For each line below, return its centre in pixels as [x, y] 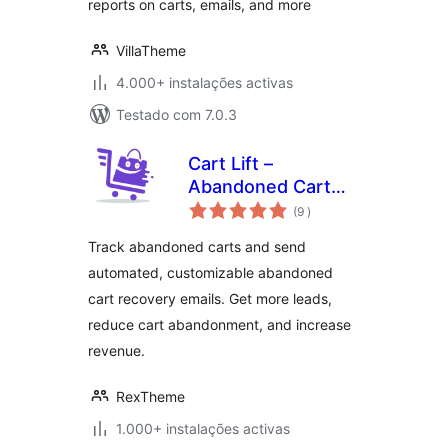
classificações [346, 204]
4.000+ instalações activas [204, 82]
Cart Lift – [230, 163]
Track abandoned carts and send [197, 246]
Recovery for [244, 209]
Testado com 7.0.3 [176, 114]
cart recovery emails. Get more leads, [210, 298]
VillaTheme [151, 50]
